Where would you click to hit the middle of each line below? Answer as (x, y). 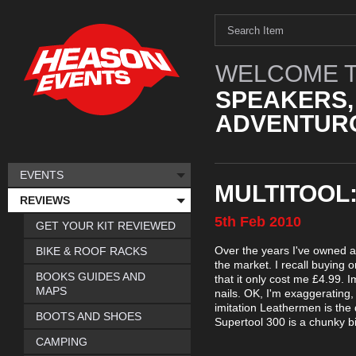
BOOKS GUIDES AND (91, 277)
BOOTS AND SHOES (89, 316)
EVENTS (42, 175)
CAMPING (62, 342)
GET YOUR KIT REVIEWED (106, 226)
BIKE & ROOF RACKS (91, 251)
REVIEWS (45, 200)
